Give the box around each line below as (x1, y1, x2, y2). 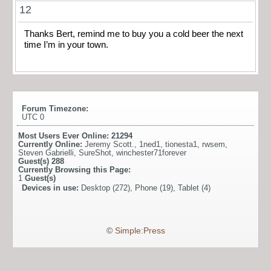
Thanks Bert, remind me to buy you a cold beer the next (24, 28, 243, 39)
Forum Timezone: (22, 104, 88, 114)
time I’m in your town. (24, 39, 111, 50)
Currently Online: (18, 140, 85, 149)
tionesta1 (165, 140, 197, 149)
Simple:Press (114, 226, 165, 236)
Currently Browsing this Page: (18, 165, 131, 175)
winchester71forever (116, 148, 186, 158)
